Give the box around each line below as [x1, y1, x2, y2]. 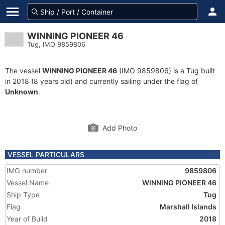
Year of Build [7, 214, 48, 223]
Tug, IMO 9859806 [27, 40, 85, 48]
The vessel [5, 66, 42, 75]
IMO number [7, 166, 47, 175]
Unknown [5, 87, 38, 96]
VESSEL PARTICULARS [8, 150, 84, 159]
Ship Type [7, 190, 40, 199]
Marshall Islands [160, 202, 216, 211]
